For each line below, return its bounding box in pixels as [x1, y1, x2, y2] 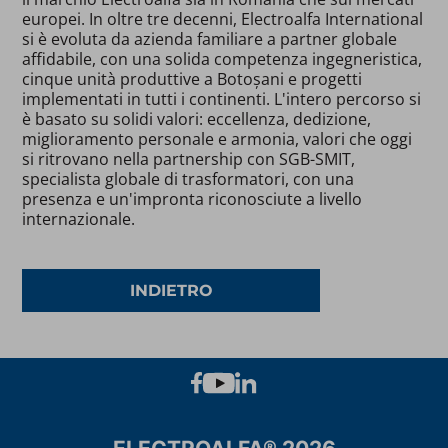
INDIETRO [129, 280, 213, 300]
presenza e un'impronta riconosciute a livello [22, 187, 363, 210]
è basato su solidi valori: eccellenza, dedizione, [22, 107, 372, 130]
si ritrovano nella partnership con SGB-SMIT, [22, 147, 356, 170]
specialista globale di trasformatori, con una [22, 167, 355, 190]
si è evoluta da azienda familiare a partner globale [22, 27, 398, 50]
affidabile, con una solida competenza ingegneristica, [22, 47, 423, 70]
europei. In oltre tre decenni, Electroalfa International [22, 7, 424, 30]
